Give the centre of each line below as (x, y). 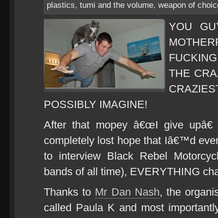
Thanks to (70, 192)
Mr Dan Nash (127, 192)
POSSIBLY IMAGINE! (96, 104)
